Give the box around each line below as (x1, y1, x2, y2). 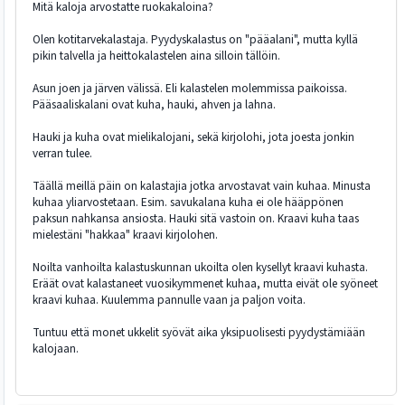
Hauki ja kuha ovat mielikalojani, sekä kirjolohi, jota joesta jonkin (33, 128, 354, 146)
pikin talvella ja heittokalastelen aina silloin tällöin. (33, 47, 280, 65)
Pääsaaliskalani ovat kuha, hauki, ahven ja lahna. (33, 96, 276, 114)
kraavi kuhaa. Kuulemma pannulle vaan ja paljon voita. (33, 291, 306, 309)
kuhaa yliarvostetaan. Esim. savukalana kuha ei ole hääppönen (33, 193, 344, 212)
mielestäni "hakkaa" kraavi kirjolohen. (33, 226, 218, 244)
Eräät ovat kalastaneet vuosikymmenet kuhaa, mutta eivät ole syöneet (33, 275, 378, 293)
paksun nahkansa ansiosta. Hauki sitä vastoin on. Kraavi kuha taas (33, 210, 359, 228)
